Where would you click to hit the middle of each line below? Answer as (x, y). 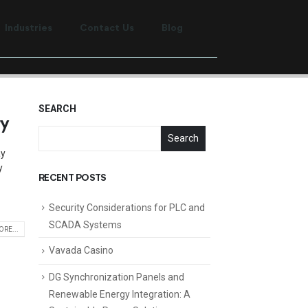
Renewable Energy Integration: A (120, 294)
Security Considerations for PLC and (127, 208)
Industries (29, 29)
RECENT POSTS (73, 178)
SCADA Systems (85, 225)
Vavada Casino (81, 251)
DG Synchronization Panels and (117, 277)
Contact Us (107, 29)
